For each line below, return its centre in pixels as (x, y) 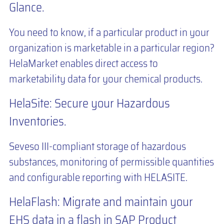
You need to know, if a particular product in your (109, 32)
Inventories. (37, 121)
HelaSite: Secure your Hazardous (89, 103)
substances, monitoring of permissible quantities (111, 162)
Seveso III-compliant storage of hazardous (97, 146)
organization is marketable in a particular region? (111, 48)
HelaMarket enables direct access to (83, 63)
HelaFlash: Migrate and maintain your (101, 202)
